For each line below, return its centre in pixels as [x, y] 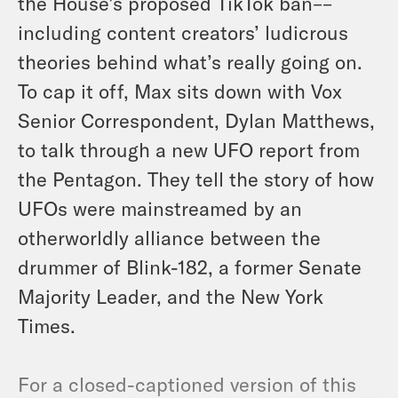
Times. [47, 326]
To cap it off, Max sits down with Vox [180, 91]
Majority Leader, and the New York [171, 296]
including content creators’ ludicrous [183, 32]
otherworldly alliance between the [169, 238]
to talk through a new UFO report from [189, 150]
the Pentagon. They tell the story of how [196, 179]
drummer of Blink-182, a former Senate [190, 267]
